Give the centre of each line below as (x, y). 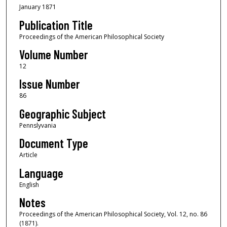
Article (28, 155)
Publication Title (56, 25)
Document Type (53, 143)
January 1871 (37, 7)
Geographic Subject (62, 113)
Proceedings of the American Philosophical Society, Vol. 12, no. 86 (113, 214)
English (29, 184)
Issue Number (49, 84)
